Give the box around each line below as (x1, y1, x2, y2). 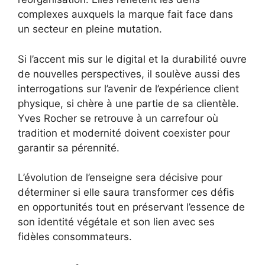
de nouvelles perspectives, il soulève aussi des (18, 67, 240, 80)
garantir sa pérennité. (18, 141, 119, 154)
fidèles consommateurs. (18, 231, 132, 243)
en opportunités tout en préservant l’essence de (18, 201, 245, 214)
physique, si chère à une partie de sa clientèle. (18, 97, 239, 109)
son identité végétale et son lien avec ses (18, 216, 215, 228)
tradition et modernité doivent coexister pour (18, 127, 230, 139)
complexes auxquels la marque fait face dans (18, 8, 233, 21)
